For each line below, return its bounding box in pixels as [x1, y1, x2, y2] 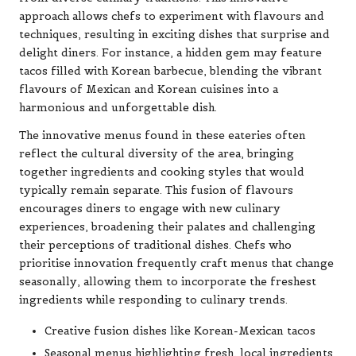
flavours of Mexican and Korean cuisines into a [19, 82, 278, 96]
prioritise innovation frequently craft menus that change [19, 256, 334, 270]
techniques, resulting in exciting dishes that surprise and [19, 27, 330, 41]
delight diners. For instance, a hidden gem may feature [19, 45, 322, 60]
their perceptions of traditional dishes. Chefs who [19, 238, 292, 252]
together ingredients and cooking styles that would [19, 164, 304, 179]
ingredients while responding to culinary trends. [19, 292, 288, 307]
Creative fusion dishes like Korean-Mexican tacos [44, 323, 315, 338]
